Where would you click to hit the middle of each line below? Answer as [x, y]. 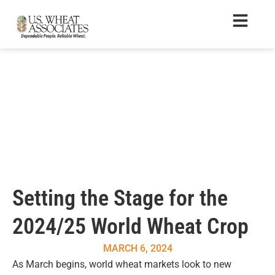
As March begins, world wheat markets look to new [122, 264]
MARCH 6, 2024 [137, 248]
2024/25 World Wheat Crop [130, 227]
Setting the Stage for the [120, 198]
